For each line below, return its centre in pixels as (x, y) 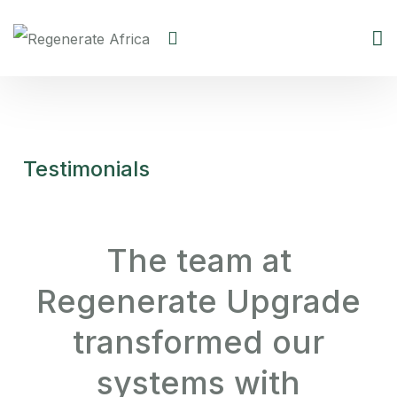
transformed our (198, 343)
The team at (198, 261)
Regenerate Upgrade (198, 302)
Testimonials (86, 168)
